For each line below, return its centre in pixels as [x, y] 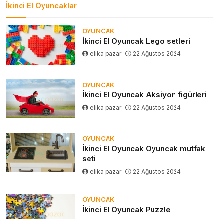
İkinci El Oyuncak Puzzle [127, 210]
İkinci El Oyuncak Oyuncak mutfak [144, 149]
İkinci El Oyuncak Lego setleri [136, 41]
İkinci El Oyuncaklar [41, 6]
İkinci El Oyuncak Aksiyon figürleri [145, 95]
